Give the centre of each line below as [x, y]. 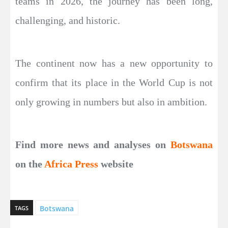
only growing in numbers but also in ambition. [111, 102]
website [116, 164]
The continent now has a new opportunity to [114, 63]
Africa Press [71, 164]
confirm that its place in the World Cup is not [114, 83]
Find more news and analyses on [93, 145]
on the [30, 164]
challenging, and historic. [68, 21]
